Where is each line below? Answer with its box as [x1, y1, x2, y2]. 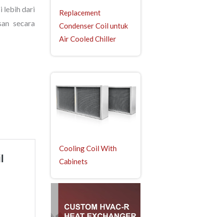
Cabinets [59, 157, 88, 166]
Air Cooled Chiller [59, 34, 117, 44]
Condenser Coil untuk [59, 21, 128, 31]
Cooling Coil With [59, 144, 117, 153]
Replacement [59, 8, 101, 17]
